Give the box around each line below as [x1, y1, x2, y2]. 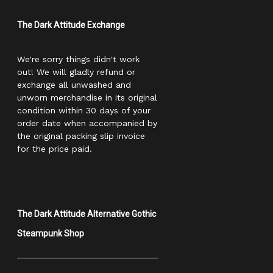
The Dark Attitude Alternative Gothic [17, 208, 156, 219]
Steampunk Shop [17, 228, 84, 238]
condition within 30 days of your [17, 105, 151, 115]
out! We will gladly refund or [17, 66, 135, 77]
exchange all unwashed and [17, 79, 131, 90]
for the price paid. [17, 143, 92, 154]
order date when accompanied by [17, 118, 157, 128]
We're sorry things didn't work [17, 54, 140, 64]
